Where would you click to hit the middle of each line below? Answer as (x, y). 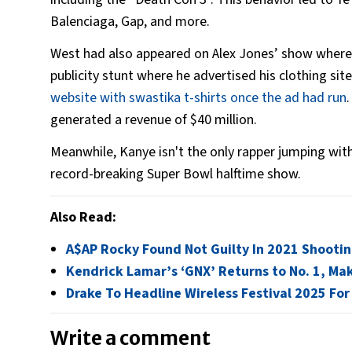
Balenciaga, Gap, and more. (132, 22)
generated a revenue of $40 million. (154, 120)
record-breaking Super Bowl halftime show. (176, 174)
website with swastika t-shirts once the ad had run (198, 98)
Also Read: (83, 218)
